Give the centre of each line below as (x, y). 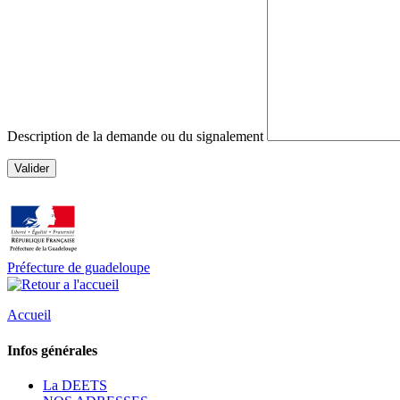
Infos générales (52, 350)
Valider (32, 168)
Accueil (29, 315)
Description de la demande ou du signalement (137, 136)
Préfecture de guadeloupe (79, 267)
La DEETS (75, 385)
